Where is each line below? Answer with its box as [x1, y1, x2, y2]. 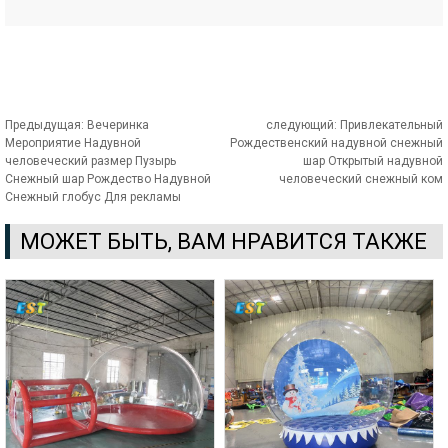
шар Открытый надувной [303, 153, 443, 168]
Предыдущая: [5, 117, 87, 132]
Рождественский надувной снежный [230, 135, 443, 150]
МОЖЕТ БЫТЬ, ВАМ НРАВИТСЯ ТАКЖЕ [20, 228, 427, 254]
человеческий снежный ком [279, 171, 443, 186]
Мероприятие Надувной [5, 135, 141, 150]
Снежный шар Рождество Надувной [5, 171, 211, 186]
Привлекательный [340, 117, 443, 132]
